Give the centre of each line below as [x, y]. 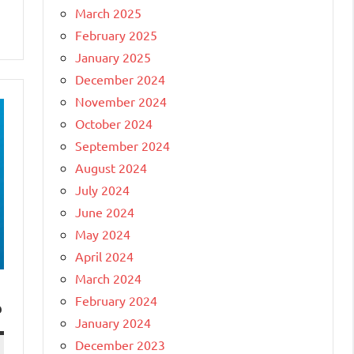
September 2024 [122, 145]
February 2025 [116, 34]
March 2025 [108, 12]
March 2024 [108, 278]
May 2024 [103, 233]
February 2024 [116, 300]
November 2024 [121, 101]
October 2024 [114, 123]
